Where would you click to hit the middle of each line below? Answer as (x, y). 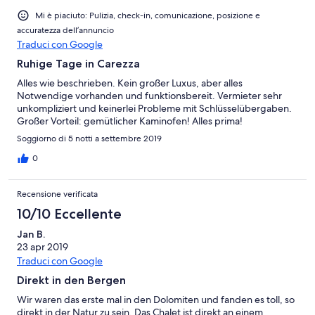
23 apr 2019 (43, 246)
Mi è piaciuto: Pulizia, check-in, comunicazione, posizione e (148, 15)
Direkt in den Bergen (71, 280)
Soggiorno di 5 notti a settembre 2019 (89, 138)
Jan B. (31, 234)
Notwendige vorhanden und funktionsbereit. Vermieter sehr (149, 95)
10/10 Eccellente (69, 213)
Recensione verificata (57, 194)
